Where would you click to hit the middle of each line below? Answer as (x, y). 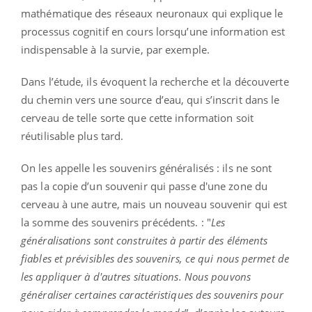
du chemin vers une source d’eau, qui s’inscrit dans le (150, 99)
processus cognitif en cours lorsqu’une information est (153, 31)
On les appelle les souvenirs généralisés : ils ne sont (147, 167)
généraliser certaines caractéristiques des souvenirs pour (152, 294)
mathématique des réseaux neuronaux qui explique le (152, 13)
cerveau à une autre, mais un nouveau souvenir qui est (154, 204)
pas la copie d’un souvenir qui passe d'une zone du (145, 186)
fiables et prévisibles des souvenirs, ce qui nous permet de (155, 258)
